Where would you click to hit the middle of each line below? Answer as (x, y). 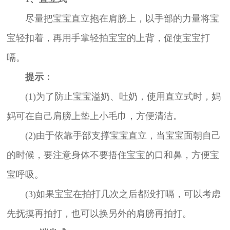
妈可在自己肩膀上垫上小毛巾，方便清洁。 (94, 116)
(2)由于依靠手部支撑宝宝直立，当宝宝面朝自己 (113, 135)
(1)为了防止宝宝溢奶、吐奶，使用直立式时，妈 (113, 96)
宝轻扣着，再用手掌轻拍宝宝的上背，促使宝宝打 (108, 38)
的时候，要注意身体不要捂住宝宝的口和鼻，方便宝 (113, 155)
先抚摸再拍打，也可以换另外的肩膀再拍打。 (99, 213)
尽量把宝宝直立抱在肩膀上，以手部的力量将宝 (113, 18)
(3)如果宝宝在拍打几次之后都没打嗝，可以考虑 (113, 194)
